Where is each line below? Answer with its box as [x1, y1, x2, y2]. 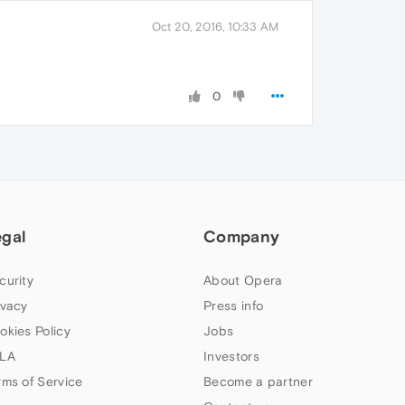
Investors [203, 349, 259, 363]
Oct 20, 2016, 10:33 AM [152, 20, 278, 33]
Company [203, 227, 280, 246]
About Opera [203, 273, 283, 287]
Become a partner [203, 374, 313, 389]
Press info [203, 298, 264, 313]
